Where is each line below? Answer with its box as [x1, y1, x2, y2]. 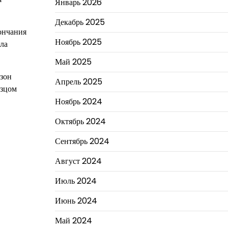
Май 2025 [54, 55, 92, 68]
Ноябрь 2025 [54, 36, 102, 48]
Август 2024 [54, 155, 102, 167]
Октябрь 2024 [54, 115, 106, 127]
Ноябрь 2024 [54, 95, 102, 107]
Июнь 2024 [54, 194, 97, 207]
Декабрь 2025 [54, 16, 105, 28]
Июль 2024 [54, 175, 97, 187]
